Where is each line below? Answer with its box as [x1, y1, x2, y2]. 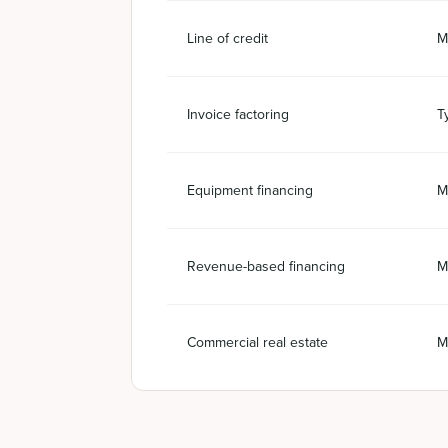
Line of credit [187, 28, 268, 49]
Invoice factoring [187, 104, 289, 125]
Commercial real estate [187, 332, 328, 353]
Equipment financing [187, 180, 313, 201]
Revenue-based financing [187, 256, 345, 277]
